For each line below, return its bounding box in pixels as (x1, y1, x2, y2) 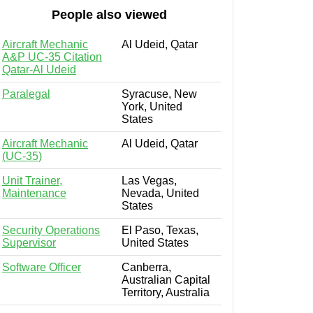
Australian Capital (122, 273, 210, 286)
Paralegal (2, 87, 50, 100)
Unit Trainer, (2, 174, 62, 187)
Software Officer (2, 261, 81, 273)
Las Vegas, (122, 174, 177, 187)
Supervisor (2, 236, 56, 249)
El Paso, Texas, (122, 224, 198, 236)
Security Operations (2, 224, 100, 236)
